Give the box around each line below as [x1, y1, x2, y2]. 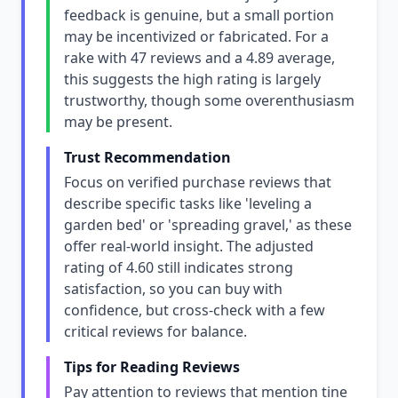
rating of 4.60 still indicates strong [64, 258, 293, 277]
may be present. [64, 112, 172, 131]
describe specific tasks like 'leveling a [64, 194, 312, 213]
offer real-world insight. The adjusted [64, 236, 314, 256]
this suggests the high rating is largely [64, 69, 321, 89]
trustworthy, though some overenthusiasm [64, 91, 354, 110]
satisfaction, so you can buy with [64, 279, 283, 298]
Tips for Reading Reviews [64, 357, 240, 377]
